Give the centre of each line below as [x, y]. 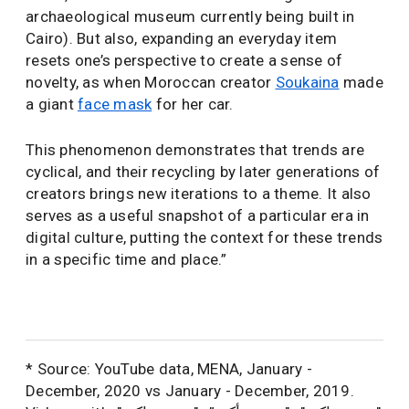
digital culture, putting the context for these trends [204, 238]
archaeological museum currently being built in [190, 17]
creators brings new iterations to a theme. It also [199, 194]
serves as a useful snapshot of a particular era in [198, 216]
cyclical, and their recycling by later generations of [203, 172]
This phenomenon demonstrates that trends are [195, 150]
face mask [115, 105]
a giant [52, 105]
